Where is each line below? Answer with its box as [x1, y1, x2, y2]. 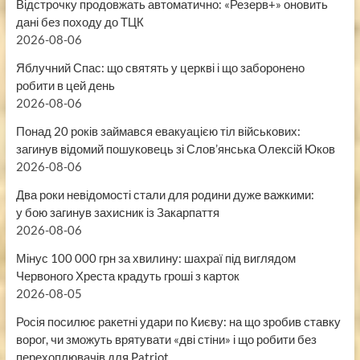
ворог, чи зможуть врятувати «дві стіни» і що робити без [15, 332, 317, 347]
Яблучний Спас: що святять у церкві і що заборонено [15, 60, 305, 76]
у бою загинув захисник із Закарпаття [15, 205, 219, 220]
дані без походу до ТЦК [15, 14, 144, 30]
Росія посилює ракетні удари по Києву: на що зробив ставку [15, 314, 341, 329]
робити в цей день [15, 78, 115, 93]
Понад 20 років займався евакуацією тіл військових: [15, 124, 301, 139]
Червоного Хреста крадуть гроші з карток [15, 268, 239, 284]
